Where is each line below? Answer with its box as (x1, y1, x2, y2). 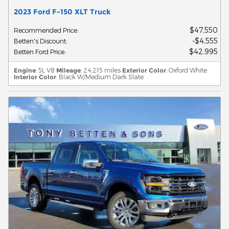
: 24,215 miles (81, 66, 121, 74)
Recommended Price (14, 26, 77, 34)
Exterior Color (122, 66, 166, 74)
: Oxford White (166, 66, 207, 74)
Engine (14, 66, 36, 74)
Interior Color (14, 73, 56, 81)
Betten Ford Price (14, 48, 64, 55)
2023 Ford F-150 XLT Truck (14, 7, 110, 16)
